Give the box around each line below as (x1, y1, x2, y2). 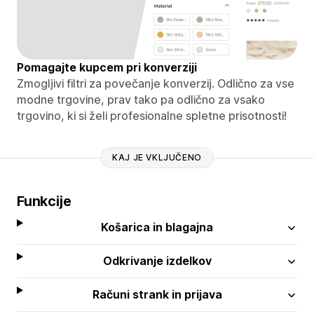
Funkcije (17, 192, 71, 210)
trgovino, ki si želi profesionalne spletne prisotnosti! (17, 108, 287, 123)
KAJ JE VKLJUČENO (112, 152, 202, 163)
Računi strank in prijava (92, 287, 222, 301)
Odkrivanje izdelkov (102, 253, 212, 268)
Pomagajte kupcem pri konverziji (17, 60, 197, 74)
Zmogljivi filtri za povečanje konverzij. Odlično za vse (17, 76, 294, 90)
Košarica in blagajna (101, 219, 214, 234)
